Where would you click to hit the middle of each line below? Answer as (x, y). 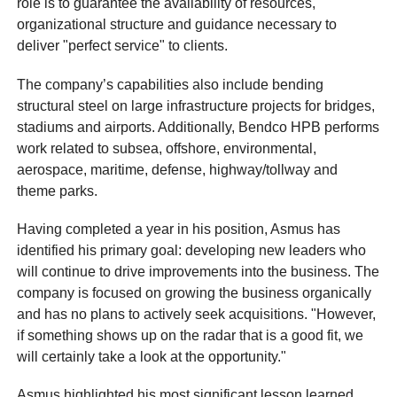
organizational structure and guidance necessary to (177, 25)
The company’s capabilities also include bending (171, 84)
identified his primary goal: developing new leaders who (192, 250)
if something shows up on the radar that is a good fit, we (191, 335)
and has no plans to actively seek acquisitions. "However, (197, 314)
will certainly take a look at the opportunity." (152, 356)
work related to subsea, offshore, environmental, (167, 148)
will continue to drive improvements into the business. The (198, 271)
